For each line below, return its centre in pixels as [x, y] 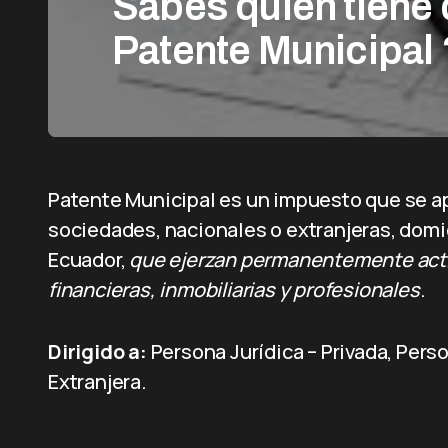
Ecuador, [89, 259]
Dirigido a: [97, 351]
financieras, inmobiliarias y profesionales [234, 289]
